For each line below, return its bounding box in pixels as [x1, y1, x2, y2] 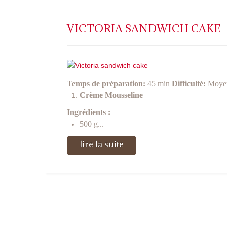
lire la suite [80, 139, 124, 150]
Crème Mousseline [80, 91, 143, 100]
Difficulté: [172, 79, 208, 88]
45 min [145, 79, 170, 88]
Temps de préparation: [67, 79, 145, 88]
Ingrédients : [67, 108, 110, 117]
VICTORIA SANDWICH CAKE [67, 22, 221, 36]
